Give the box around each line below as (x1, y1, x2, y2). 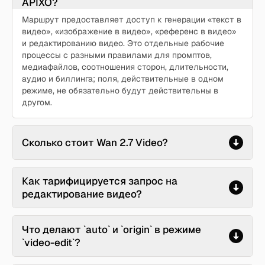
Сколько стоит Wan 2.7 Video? (22, 136, 168, 149)
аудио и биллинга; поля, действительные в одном (22, 73, 224, 84)
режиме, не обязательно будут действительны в (22, 85, 218, 96)
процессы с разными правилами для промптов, (22, 50, 212, 60)
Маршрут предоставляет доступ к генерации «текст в (22, 14, 241, 25)
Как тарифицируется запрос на (22, 174, 177, 188)
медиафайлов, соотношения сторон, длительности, (22, 62, 228, 72)
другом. (22, 97, 52, 108)
